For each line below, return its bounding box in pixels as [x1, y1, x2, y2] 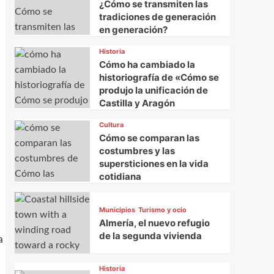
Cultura [98, 120, 124, 130]
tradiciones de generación [98, 11, 216, 23]
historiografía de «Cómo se [98, 72, 219, 84]
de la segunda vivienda [98, 229, 202, 242]
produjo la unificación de [98, 84, 208, 97]
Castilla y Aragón [98, 97, 175, 109]
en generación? [98, 24, 168, 36]
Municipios [98, 205, 135, 214]
